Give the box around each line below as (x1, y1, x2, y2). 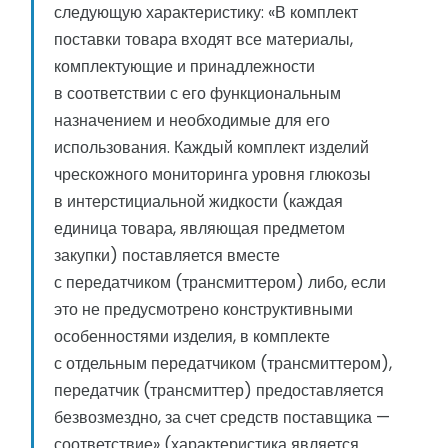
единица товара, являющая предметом (54, 217, 345, 241)
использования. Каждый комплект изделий (54, 136, 369, 160)
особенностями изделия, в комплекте (54, 325, 330, 349)
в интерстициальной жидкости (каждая (54, 190, 343, 214)
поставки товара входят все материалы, (54, 28, 353, 52)
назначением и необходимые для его (54, 109, 330, 133)
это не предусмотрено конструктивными (54, 298, 353, 322)
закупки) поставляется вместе (54, 244, 280, 268)
